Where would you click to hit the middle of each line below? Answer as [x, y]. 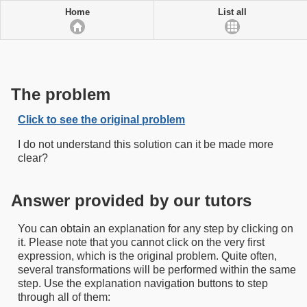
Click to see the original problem [101, 120]
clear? [33, 158]
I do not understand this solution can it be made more [146, 144]
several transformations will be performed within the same [157, 270]
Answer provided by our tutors [131, 200]
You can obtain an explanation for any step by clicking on [156, 229]
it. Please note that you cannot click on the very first [141, 242]
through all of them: [64, 297]
